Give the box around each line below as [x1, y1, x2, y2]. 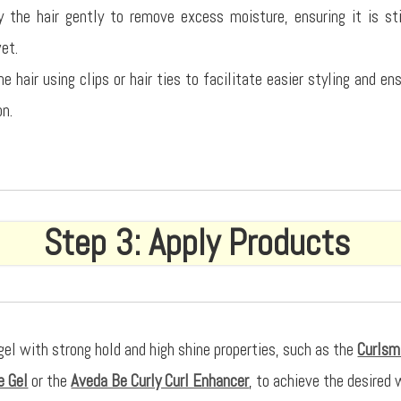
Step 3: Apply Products [43, 219, 350, 266]
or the [28, 370, 72, 393]
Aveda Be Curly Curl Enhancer [71, 370, 250, 393]
